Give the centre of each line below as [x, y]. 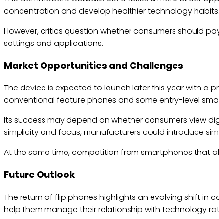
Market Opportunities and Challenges [94, 66]
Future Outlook [39, 175]
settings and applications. [54, 43]
